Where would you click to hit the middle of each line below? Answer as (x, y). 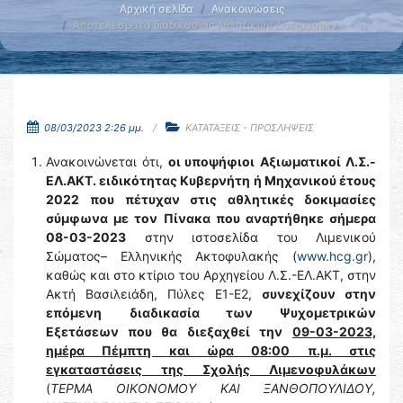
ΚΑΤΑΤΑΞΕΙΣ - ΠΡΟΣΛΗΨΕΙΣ (250, 128)
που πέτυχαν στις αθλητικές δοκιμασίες (233, 199)
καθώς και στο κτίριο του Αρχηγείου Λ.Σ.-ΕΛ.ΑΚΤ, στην (211, 275)
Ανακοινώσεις (247, 9)
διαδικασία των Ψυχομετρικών (253, 313)
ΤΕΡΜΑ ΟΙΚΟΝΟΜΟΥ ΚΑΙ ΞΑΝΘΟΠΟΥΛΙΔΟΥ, (213, 388)
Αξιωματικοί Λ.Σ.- (318, 161)
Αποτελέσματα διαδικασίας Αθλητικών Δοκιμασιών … (210, 25)
